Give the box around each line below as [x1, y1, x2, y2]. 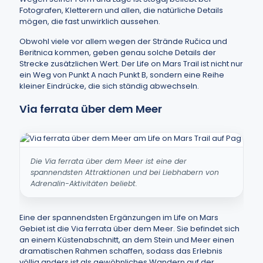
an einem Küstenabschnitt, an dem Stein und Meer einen [19, 234, 234, 245]
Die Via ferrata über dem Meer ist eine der [31, 156, 187, 166]
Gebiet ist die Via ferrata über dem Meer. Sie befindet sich [19, 223, 240, 234]
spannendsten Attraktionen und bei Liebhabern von [31, 167, 219, 177]
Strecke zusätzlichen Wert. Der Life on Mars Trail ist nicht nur [19, 58, 243, 69]
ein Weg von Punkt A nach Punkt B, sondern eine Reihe [19, 69, 224, 80]
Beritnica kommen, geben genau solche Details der [19, 47, 216, 58]
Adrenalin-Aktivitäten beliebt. [31, 178, 137, 188]
